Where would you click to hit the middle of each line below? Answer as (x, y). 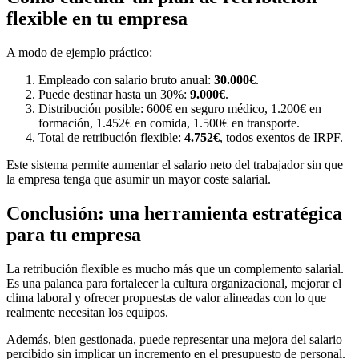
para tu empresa (74, 234)
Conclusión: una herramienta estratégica (174, 213)
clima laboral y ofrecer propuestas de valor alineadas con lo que (166, 297)
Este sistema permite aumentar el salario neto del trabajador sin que (175, 164)
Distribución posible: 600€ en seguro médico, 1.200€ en (180, 108)
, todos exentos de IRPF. (281, 137)
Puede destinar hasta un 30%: (114, 94)
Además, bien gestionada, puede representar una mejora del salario (174, 339)
